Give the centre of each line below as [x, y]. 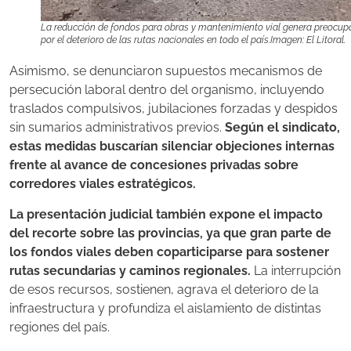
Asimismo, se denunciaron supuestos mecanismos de [166, 71]
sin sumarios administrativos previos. [117, 128]
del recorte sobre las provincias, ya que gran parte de [170, 233]
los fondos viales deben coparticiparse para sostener [169, 251]
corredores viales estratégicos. [103, 184]
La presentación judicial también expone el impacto [166, 214]
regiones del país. [60, 327]
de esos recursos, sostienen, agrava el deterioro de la [164, 289]
